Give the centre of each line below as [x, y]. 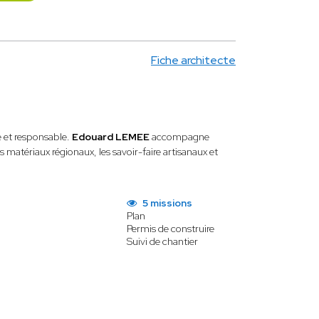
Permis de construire [170, 229]
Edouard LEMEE [112, 137]
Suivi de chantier [162, 241]
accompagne [181, 137]
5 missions [166, 203]
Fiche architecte [193, 60]
